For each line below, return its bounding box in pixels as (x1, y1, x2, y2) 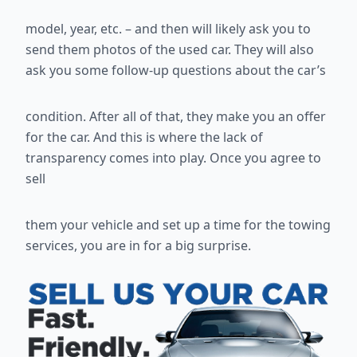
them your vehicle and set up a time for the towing (25, 216, 331, 234)
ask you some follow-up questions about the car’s (25, 61, 326, 80)
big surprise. (175, 237, 251, 255)
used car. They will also (178, 41, 314, 59)
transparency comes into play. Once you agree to (25, 149, 321, 167)
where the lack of (159, 128, 263, 147)
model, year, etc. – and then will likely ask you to (25, 20, 311, 38)
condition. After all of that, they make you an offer (25, 108, 326, 126)
